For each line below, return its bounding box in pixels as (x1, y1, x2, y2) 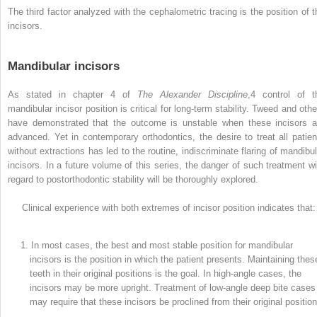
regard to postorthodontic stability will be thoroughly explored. (8, 173, 258, 185)
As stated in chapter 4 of (8, 88, 137, 100)
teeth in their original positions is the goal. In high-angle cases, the (30, 267, 302, 279)
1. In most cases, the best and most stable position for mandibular (21, 239, 294, 250)
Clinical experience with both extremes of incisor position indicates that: (21, 202, 316, 213)
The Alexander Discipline (137, 88, 248, 100)
